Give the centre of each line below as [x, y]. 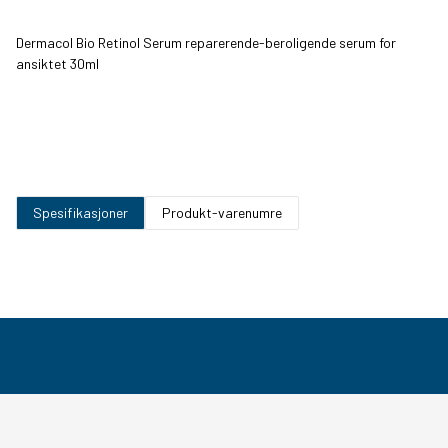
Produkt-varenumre [222, 213]
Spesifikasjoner [80, 213]
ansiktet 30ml [57, 64]
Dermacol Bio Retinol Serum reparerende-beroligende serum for [206, 43]
